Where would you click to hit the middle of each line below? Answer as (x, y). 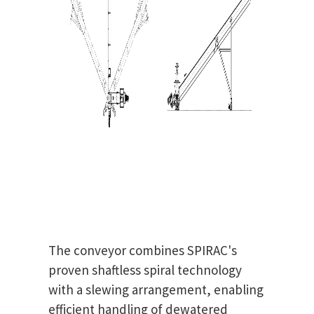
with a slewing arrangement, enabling (156, 290)
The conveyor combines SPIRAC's (143, 251)
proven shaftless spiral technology (145, 270)
